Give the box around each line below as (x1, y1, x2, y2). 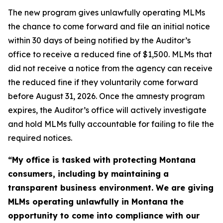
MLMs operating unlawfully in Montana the (8, 197, 184, 207)
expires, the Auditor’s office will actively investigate (8, 105, 207, 115)
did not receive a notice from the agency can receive (8, 63, 213, 73)
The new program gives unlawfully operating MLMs (8, 7, 205, 17)
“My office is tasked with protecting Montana (8, 155, 196, 165)
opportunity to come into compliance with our (8, 211, 200, 221)
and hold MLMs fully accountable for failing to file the (8, 119, 214, 129)
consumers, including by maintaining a (8, 169, 169, 179)
